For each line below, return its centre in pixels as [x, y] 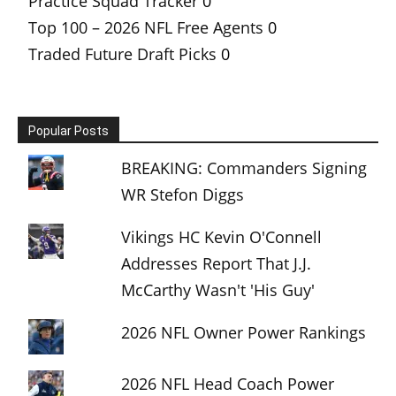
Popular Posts [69, 130]
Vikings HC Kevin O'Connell [222, 236]
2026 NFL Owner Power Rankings [244, 332]
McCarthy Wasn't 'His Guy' [218, 289]
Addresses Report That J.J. [217, 263]
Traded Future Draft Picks [122, 53]
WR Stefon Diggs [183, 194]
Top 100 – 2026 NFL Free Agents [146, 27]
